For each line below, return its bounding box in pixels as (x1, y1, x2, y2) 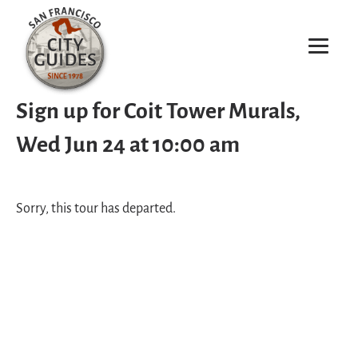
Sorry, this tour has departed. (16, 201, 176, 217)
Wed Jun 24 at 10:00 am (16, 134, 240, 157)
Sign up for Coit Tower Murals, (16, 101, 300, 124)
